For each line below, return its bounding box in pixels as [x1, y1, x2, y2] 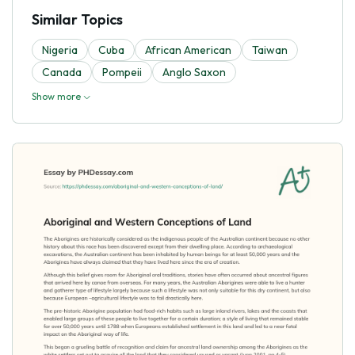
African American [145, 42, 231, 57]
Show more [32, 90, 83, 102]
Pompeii [102, 64, 142, 79]
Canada [42, 64, 82, 79]
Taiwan [252, 42, 288, 57]
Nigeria [42, 42, 78, 57]
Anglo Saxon [162, 64, 226, 79]
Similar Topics [32, 10, 123, 29]
